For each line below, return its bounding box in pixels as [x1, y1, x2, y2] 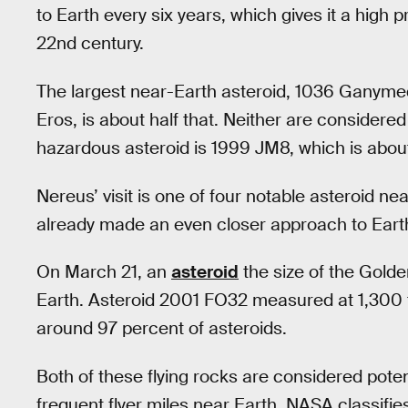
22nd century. [36, 32, 144, 56]
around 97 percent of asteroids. [36, 317, 287, 341]
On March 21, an [36, 260, 171, 284]
